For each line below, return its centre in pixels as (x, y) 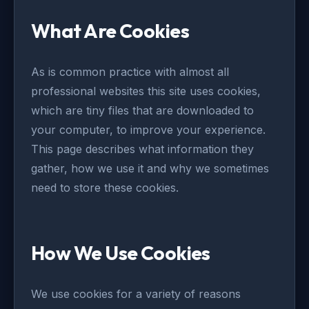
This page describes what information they (142, 149)
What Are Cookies (110, 31)
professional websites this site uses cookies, (146, 91)
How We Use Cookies (121, 253)
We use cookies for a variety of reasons (136, 294)
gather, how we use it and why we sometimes (150, 168)
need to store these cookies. (105, 188)
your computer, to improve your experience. (148, 130)
